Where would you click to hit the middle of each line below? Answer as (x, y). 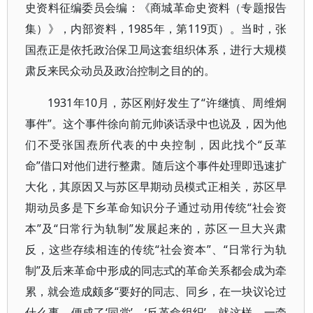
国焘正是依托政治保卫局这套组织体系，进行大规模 (156, 50)
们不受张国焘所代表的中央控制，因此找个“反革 (156, 145)
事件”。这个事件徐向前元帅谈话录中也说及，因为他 (156, 124)
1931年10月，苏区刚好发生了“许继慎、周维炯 (167, 103)
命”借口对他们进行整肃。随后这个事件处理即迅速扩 (156, 166)
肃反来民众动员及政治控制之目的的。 (120, 71)
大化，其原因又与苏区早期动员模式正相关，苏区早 (156, 187)
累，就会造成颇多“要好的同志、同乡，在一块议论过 (156, 291)
